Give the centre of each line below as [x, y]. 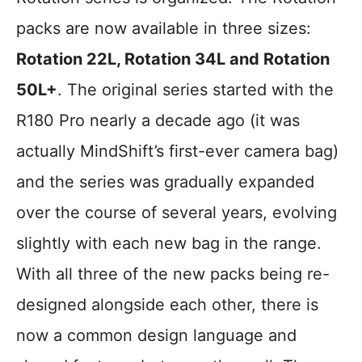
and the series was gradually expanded [165, 182]
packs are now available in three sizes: [164, 29]
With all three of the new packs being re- [173, 274]
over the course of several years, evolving [177, 213]
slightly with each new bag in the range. [169, 244]
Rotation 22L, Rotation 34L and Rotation [173, 59]
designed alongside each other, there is [167, 305]
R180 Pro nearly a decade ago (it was [158, 121]
